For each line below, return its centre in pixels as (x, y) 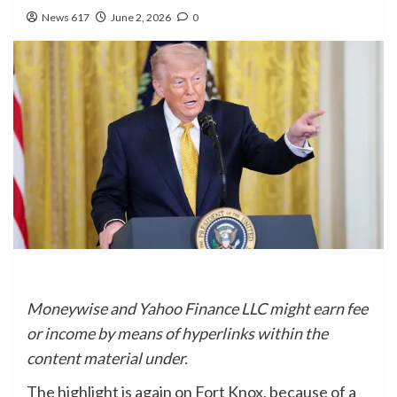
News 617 (66, 17)
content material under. (107, 358)
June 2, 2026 (141, 17)
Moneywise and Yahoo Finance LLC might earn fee (197, 309)
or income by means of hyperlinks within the (177, 334)
